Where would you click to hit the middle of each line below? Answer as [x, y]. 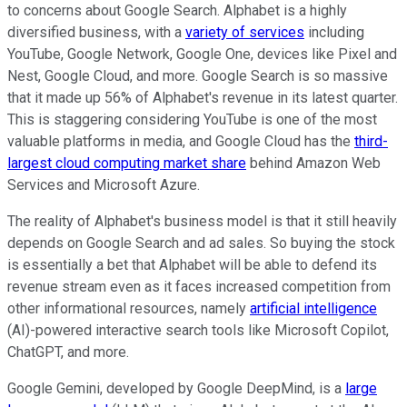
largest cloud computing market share [127, 164]
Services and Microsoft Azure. [104, 185]
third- [371, 142]
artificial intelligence [313, 309]
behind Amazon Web [313, 164]
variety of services [245, 33]
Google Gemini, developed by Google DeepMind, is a [176, 389]
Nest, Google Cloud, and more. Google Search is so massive [198, 76]
